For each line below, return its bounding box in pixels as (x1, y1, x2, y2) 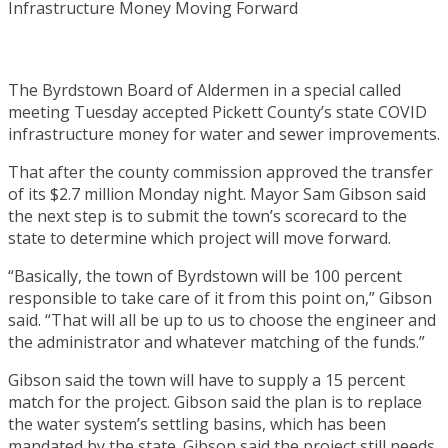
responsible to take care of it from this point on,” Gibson (8, 286, 432, 309)
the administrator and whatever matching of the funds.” (8, 330, 425, 353)
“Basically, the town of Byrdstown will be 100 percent (8, 264, 402, 287)
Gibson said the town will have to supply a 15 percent (8, 368, 405, 391)
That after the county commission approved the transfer (8, 160, 433, 183)
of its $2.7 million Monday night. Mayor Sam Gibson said (8, 182, 426, 205)
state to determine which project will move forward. (8, 226, 391, 249)
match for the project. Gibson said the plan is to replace (8, 390, 422, 413)
